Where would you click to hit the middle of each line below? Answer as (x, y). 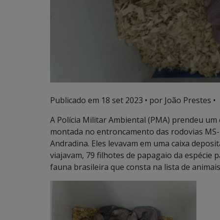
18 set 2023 (122, 100)
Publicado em (76, 100)
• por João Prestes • (179, 100)
